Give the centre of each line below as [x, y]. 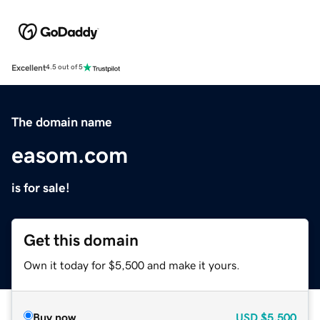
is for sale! [41, 187]
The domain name [62, 122]
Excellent [29, 67]
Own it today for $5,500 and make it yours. [132, 265]
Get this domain [81, 240]
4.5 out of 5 [64, 67]
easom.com [70, 155]
